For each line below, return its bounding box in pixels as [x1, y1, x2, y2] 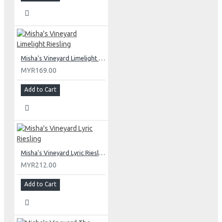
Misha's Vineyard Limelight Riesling [99, 55, 105, 62]
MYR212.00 [21, 161, 56, 169]
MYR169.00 [21, 66, 56, 75]
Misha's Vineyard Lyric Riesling [99, 149, 105, 157]
